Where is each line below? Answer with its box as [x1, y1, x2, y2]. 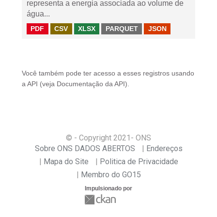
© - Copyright [66, 133, 113, 142]
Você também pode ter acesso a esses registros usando [22, 70, 194, 77]
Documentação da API [57, 80, 125, 88]
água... [27, 10, 50, 18]
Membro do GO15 [80, 170, 141, 179]
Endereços [146, 144, 183, 153]
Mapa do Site [43, 157, 89, 166]
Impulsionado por [85, 185, 132, 192]
